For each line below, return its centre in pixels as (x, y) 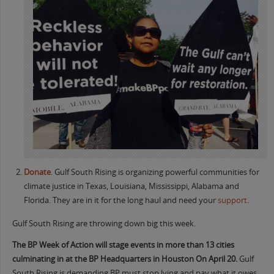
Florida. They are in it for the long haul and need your (120, 201)
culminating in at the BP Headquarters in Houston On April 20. (125, 259)
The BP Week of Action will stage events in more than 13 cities (123, 245)
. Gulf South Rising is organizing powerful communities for (155, 172)
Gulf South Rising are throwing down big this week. (104, 223)
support (232, 201)
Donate (37, 172)
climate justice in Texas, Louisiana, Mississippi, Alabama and (131, 187)
